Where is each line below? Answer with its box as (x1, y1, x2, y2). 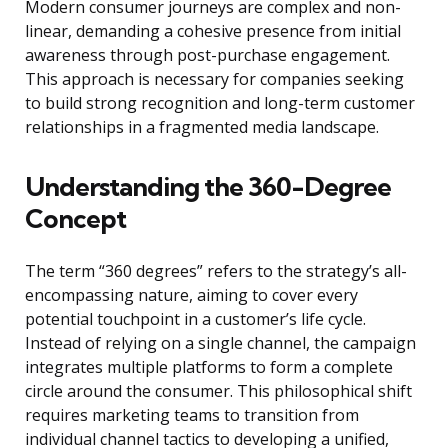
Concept (25, 202, 126, 236)
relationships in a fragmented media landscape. (25, 116, 379, 139)
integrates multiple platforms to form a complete (25, 356, 393, 379)
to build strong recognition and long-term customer (25, 92, 415, 115)
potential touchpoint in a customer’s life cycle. (25, 308, 366, 331)
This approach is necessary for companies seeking (25, 68, 404, 91)
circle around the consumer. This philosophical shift (25, 380, 412, 403)
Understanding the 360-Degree (25, 170, 391, 204)
